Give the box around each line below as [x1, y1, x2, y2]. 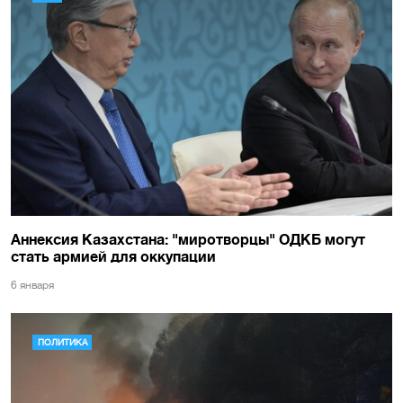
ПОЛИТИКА [37, 336, 87, 348]
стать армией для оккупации [11, 247, 216, 264]
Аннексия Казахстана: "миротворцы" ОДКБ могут [11, 230, 365, 247]
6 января [11, 279, 54, 291]
